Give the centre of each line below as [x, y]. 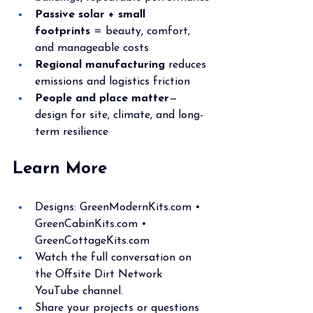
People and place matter [102, 98]
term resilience [72, 132]
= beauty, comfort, [142, 31]
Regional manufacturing [100, 65]
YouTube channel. [79, 291]
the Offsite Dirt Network [100, 274]
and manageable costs [92, 48]
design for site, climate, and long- [119, 115]
